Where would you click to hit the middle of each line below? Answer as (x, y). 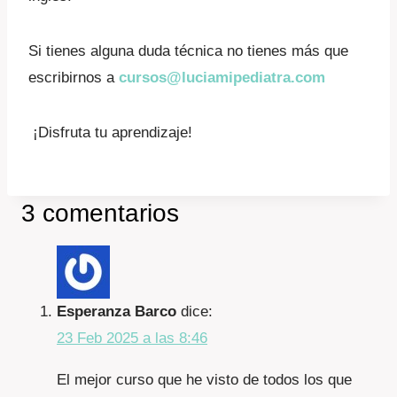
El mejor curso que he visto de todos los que (204, 380)
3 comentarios (100, 214)
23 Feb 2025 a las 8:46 (132, 339)
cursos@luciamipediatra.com (222, 78)
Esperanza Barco (117, 312)
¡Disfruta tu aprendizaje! (110, 133)
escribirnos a (74, 78)
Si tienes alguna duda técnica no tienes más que (188, 51)
